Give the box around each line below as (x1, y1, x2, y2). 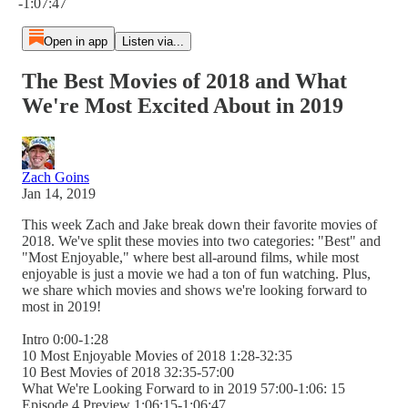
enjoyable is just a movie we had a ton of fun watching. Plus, (22, 265, 371, 281)
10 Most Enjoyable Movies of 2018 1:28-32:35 (22, 347, 292, 363)
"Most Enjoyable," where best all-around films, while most (22, 249, 359, 265)
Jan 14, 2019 (22, 185, 96, 201)
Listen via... (121, 35, 184, 48)
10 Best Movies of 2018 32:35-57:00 (22, 363, 234, 380)
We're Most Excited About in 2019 (22, 93, 343, 117)
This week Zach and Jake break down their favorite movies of (22, 216, 377, 232)
